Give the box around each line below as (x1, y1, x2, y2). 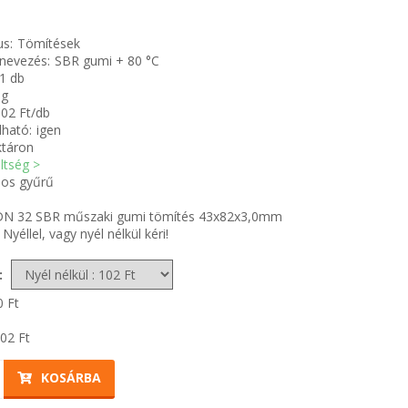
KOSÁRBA (41, 369, 101, 386)
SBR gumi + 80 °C (55, 52, 159, 69)
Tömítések (17, 35, 80, 52)
